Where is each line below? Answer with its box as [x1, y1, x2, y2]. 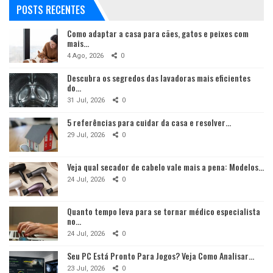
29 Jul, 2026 [67, 131, 105, 140]
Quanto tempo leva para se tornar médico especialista [67, 205, 260, 218]
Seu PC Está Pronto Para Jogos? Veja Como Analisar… [67, 249, 254, 263]
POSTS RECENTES [16, 2, 85, 17]
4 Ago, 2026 [67, 52, 104, 60]
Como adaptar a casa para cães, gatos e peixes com [67, 27, 249, 40]
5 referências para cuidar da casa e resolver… [67, 116, 231, 129]
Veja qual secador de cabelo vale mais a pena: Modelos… [67, 160, 264, 174]
